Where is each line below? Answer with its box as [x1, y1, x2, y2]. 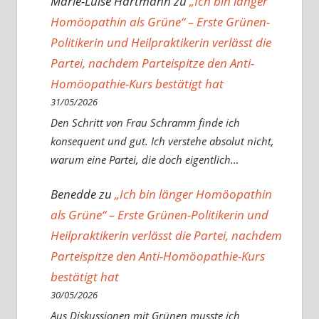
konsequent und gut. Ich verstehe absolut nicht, [50, 134, 274, 149]
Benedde [50, 186, 96, 203]
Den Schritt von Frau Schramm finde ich [50, 115, 240, 130]
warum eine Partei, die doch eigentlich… [50, 152, 239, 167]
